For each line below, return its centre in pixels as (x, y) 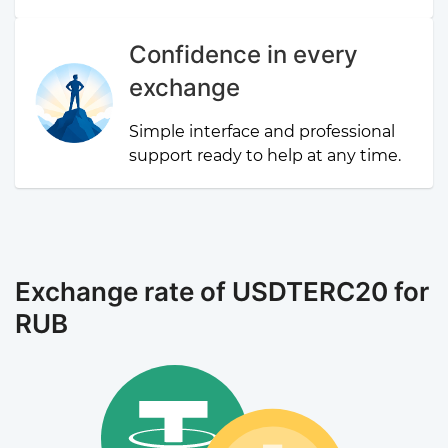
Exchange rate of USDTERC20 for (222, 291)
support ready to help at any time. (265, 155)
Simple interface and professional (262, 131)
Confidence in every (244, 54)
